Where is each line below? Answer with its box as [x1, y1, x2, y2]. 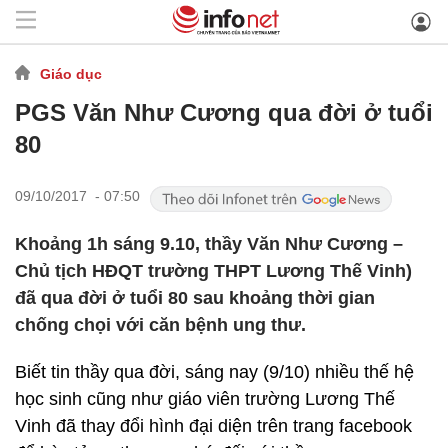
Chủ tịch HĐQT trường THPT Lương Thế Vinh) [15, 261, 412, 281]
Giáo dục [40, 65, 102, 82]
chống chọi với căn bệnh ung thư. [15, 315, 306, 335]
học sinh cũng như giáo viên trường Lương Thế [15, 389, 395, 409]
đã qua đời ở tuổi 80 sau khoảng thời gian [15, 288, 375, 308]
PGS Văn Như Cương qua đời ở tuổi [15, 99, 433, 126]
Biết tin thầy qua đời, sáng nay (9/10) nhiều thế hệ [15, 362, 414, 382]
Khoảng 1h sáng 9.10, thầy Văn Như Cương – [15, 234, 403, 254]
